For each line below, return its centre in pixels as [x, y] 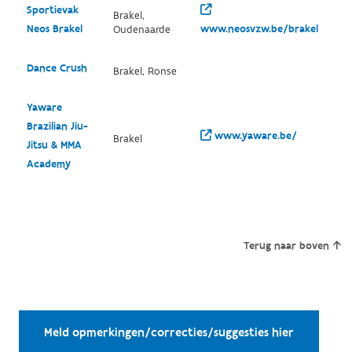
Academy [48, 164]
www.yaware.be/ [254, 136]
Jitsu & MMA [54, 145]
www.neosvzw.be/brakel [259, 29]
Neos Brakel [54, 29]
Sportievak [52, 10]
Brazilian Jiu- [57, 126]
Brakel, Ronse [145, 71]
